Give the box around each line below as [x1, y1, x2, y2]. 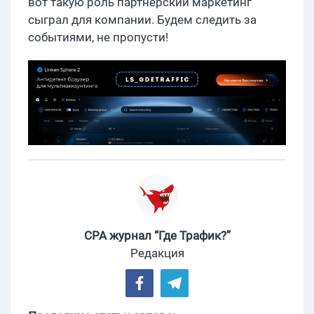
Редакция [130, 246, 184, 261]
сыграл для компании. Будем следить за [28, 12, 257, 27]
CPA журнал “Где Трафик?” [83, 228, 231, 243]
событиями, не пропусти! [28, 29, 168, 44]
